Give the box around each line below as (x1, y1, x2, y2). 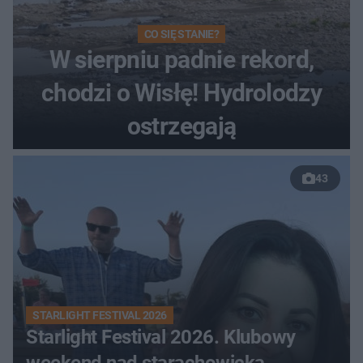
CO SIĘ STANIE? (143, 28, 220, 41)
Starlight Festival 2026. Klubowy (26, 326, 296, 349)
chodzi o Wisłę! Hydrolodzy (41, 79, 322, 108)
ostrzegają (126, 112, 237, 141)
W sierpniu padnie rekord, (49, 45, 314, 75)
